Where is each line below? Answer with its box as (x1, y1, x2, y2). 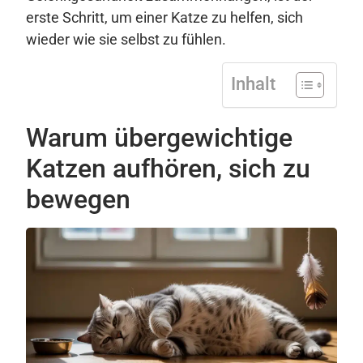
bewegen (26, 183, 130, 215)
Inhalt (231, 73, 275, 94)
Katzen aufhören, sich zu (26, 152, 310, 184)
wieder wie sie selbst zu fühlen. (26, 31, 226, 49)
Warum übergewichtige (26, 122, 293, 153)
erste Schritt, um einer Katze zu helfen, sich (26, 9, 303, 27)
